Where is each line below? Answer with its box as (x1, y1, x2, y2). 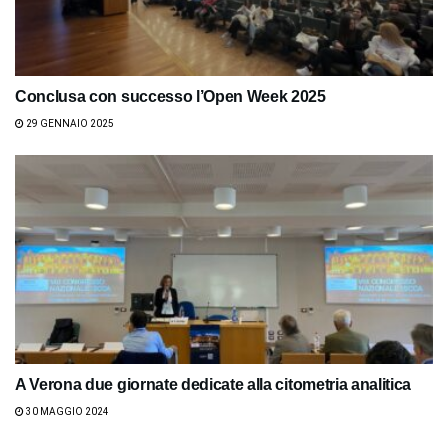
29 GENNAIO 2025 (24, 118, 114, 130)
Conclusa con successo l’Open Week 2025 (15, 88, 326, 106)
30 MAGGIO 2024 (24, 406, 109, 418)
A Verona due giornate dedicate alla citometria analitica (15, 376, 412, 394)
